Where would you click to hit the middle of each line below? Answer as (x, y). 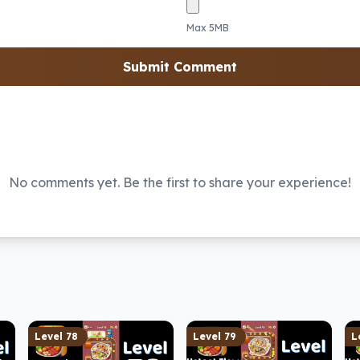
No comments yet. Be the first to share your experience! (180, 182)
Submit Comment (180, 67)
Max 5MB (208, 28)
